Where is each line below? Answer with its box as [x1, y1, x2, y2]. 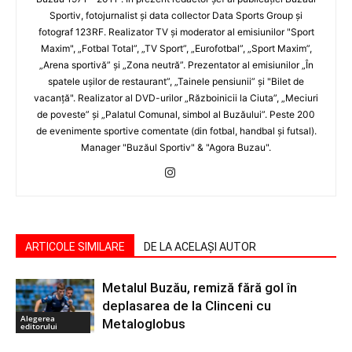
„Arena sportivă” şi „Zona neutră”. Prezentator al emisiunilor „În [38, 59, 313, 71]
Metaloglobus [102, 316, 185, 332]
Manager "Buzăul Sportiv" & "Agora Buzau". [81, 141, 271, 154]
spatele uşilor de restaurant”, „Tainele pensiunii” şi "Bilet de [48, 75, 304, 88]
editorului [20, 320, 57, 332]
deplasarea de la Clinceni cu [102, 298, 271, 314]
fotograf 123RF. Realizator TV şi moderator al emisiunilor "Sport [38, 26, 314, 38]
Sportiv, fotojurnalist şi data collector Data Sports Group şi [49, 9, 302, 22]
